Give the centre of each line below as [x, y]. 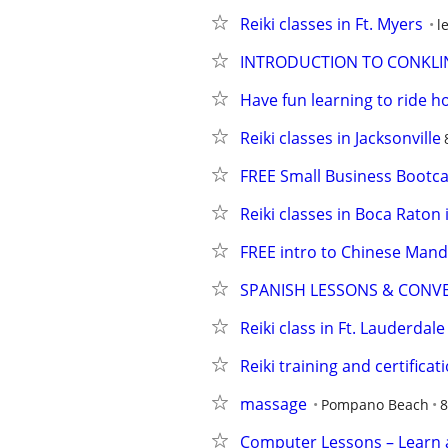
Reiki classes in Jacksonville [340, 138]
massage [273, 404]
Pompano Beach [375, 404]
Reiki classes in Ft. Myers [331, 24]
